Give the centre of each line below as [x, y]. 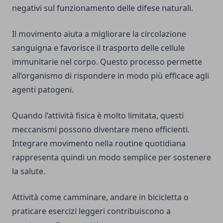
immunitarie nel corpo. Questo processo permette [107, 62]
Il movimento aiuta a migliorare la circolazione [99, 34]
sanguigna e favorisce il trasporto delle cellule [98, 48]
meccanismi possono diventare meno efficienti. [101, 130]
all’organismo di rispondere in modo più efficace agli [111, 76]
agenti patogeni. [43, 90]
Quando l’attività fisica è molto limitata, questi [98, 116]
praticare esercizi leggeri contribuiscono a [91, 211]
